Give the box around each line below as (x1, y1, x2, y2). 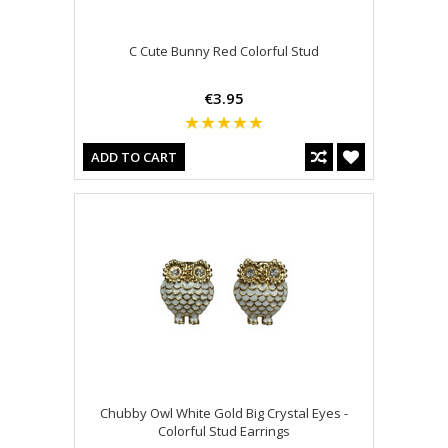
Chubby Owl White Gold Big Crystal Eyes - (100, 404, 348, 423)
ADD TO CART (91, 148, 177, 167)
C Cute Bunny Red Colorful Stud (129, 42, 319, 61)
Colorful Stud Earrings (158, 422, 290, 441)
